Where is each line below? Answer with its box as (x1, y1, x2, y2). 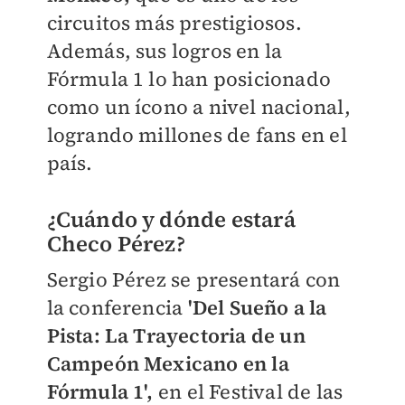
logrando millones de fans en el (46, 121, 347, 149)
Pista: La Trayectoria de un (46, 322, 306, 350)
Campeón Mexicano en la (46, 350, 289, 378)
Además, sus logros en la (46, 37, 283, 65)
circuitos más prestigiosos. (46, 9, 302, 37)
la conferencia (46, 294, 184, 322)
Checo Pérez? (46, 229, 185, 259)
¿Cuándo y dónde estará (46, 204, 296, 235)
